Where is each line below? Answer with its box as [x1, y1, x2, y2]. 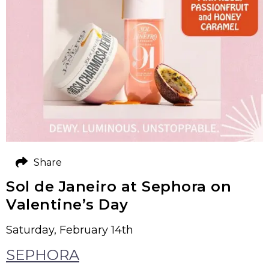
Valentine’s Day [6, 196, 128, 214]
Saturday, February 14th [6, 223, 133, 237]
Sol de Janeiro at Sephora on [6, 178, 231, 196]
